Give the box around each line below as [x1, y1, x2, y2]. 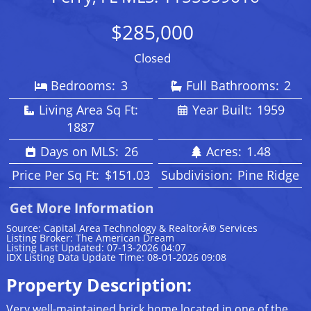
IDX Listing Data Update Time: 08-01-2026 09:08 [6, 250, 226, 264]
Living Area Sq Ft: [38, 101, 138, 119]
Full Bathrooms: [185, 77, 283, 94]
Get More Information [9, 199, 153, 217]
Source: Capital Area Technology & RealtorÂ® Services [6, 221, 258, 235]
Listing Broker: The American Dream [6, 230, 174, 244]
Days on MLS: [40, 142, 123, 160]
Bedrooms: [51, 77, 119, 94]
